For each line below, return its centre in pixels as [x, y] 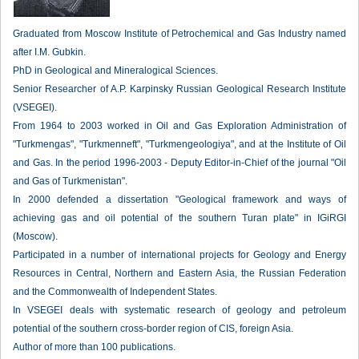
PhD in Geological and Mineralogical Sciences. [115, 71]
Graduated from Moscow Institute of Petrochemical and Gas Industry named [179, 34]
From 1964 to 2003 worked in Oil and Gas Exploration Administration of [179, 126]
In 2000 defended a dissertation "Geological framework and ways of [179, 200]
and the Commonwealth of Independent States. [115, 292]
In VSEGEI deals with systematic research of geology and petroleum [179, 310]
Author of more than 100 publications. [94, 347]
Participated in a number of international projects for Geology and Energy [179, 255]
